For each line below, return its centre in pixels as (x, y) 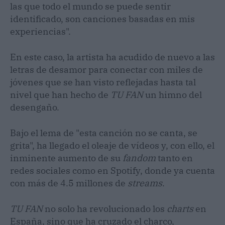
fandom (140, 158)
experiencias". (40, 31)
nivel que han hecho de (60, 94)
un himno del (173, 94)
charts (181, 208)
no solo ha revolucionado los (106, 208)
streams (145, 183)
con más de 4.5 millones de (69, 183)
